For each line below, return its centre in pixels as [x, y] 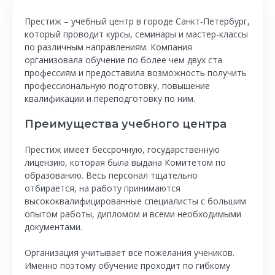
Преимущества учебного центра [126, 124]
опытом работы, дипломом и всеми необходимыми [133, 214]
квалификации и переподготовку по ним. [110, 99]
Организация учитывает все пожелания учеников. [130, 253]
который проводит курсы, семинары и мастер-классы [136, 34]
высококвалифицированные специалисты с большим [135, 201]
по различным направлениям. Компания [108, 47]
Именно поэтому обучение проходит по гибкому [127, 265]
